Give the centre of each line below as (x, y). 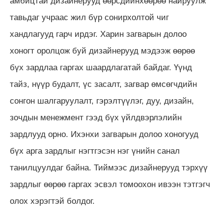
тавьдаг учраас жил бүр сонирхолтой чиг (89, 18)
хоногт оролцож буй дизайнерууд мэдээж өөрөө (102, 51)
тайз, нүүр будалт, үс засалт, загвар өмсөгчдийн (103, 84)
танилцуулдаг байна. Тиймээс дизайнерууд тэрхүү (109, 168)
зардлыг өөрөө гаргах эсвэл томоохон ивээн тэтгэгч (110, 185)
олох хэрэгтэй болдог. (52, 201)
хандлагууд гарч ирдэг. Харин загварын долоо (98, 34)
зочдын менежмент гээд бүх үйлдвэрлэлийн (96, 118)
